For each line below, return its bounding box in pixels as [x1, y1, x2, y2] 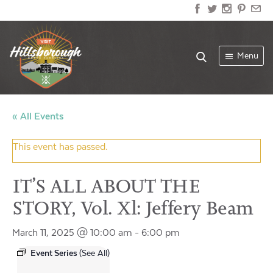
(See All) [79, 248, 110, 258]
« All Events [12, 111, 64, 122]
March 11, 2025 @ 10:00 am [12, 227, 132, 238]
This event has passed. [13, 141, 108, 152]
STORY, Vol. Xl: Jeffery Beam [12, 194, 253, 221]
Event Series [30, 248, 79, 258]
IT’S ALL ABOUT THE [12, 172, 200, 199]
